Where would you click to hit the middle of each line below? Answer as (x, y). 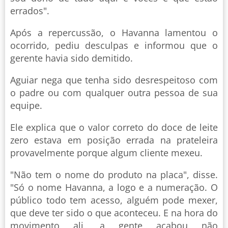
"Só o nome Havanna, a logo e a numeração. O (114, 188)
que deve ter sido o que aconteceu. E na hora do (114, 213)
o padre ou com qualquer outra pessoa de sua (114, 93)
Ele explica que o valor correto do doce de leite (114, 127)
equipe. (26, 106)
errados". (30, 11)
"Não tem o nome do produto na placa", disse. (114, 175)
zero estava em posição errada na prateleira (114, 140)
